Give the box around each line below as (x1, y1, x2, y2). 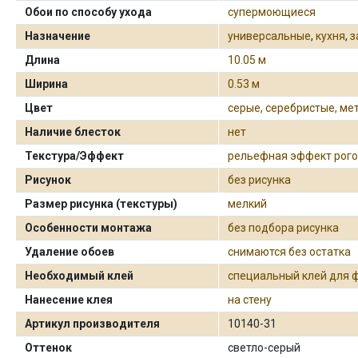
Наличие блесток (25, 125, 121, 138)
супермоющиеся (228, 6, 316, 18)
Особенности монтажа (25, 221, 153, 234)
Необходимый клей (25, 269, 134, 282)
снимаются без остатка (228, 245, 352, 258)
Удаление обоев (25, 245, 115, 258)
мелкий (228, 197, 268, 210)
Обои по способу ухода (25, 6, 153, 18)
